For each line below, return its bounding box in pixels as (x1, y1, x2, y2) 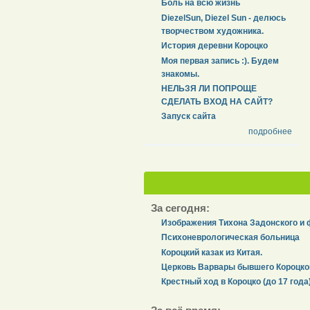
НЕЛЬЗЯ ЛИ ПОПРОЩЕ (161, 83, 257, 93)
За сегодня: (150, 202, 210, 215)
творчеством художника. (161, 26, 264, 36)
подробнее (248, 127, 292, 137)
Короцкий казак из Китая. (161, 247, 263, 257)
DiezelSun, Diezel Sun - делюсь (161, 12, 286, 23)
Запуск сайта (161, 111, 217, 122)
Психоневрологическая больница (161, 232, 300, 243)
